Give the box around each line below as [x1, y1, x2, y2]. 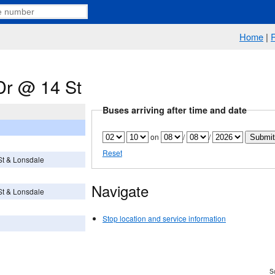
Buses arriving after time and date [102, 104, 247, 117]
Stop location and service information [103, 213, 226, 224]
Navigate [91, 180, 149, 202]
